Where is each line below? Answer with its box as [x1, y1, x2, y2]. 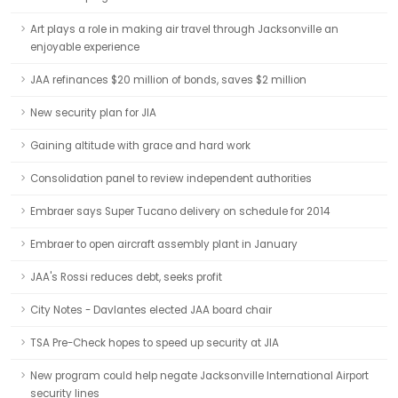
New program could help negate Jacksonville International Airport [30, 369, 369, 383]
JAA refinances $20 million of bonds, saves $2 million [30, 73, 306, 87]
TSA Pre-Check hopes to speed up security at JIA [30, 336, 279, 350]
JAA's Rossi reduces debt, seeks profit [30, 270, 222, 284]
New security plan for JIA [30, 106, 156, 120]
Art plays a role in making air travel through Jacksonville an [30, 22, 338, 36]
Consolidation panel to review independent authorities [30, 171, 312, 186]
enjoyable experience [30, 40, 139, 54]
